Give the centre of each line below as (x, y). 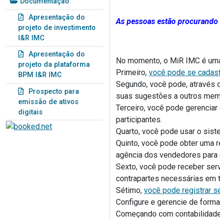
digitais (30, 112)
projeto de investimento (57, 28)
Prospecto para (54, 91)
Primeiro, (132, 72)
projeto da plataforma (54, 65)
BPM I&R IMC (40, 75)
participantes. (139, 120)
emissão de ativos (48, 102)
